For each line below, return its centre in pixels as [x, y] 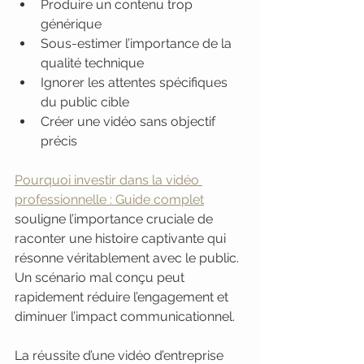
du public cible [85, 102]
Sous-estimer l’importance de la [138, 43]
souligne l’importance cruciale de [115, 219]
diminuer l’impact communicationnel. [125, 316]
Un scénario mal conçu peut [101, 277]
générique [71, 24]
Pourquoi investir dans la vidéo [108, 180]
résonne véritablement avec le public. [128, 258]
